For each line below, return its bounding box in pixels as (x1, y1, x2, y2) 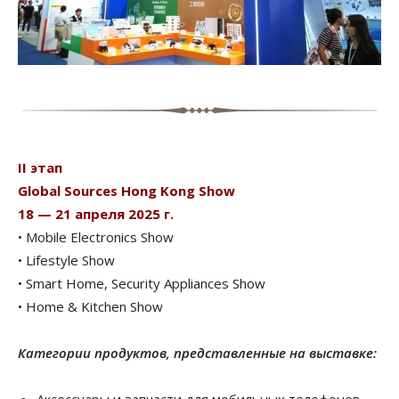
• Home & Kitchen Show (18, 297, 163, 315)
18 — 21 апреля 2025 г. (18, 204, 174, 223)
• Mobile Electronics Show (18, 227, 174, 246)
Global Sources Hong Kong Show (18, 181, 235, 199)
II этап (18, 158, 62, 176)
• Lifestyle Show (18, 250, 115, 269)
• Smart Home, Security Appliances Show (18, 273, 265, 292)
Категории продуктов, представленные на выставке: (18, 343, 380, 362)
